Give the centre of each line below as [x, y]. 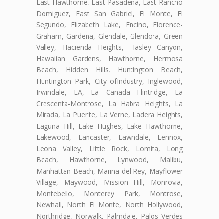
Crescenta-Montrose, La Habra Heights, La [109, 103]
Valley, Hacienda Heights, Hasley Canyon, [109, 47]
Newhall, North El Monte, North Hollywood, [109, 204]
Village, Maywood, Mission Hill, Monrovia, [109, 182]
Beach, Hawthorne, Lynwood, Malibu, [109, 159]
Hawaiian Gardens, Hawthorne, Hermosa [109, 58]
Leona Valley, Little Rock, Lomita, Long [109, 148]
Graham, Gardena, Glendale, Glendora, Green [109, 36]
